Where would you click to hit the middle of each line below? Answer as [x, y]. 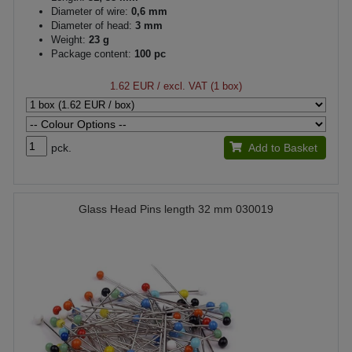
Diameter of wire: [90, 11]
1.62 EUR [132, 86]
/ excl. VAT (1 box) [198, 86]
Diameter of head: [92, 26]
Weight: [68, 40]
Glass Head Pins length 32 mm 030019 [176, 209]
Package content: [91, 54]
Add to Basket [282, 148]
